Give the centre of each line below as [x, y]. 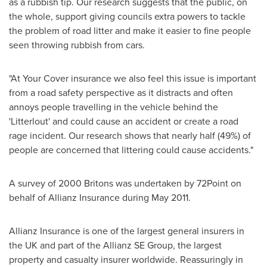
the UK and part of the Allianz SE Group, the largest [115, 245]
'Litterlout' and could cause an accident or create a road [124, 121]
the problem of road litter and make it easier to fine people [130, 30]
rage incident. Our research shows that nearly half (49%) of [130, 135]
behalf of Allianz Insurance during [80, 197]
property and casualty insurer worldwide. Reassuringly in [126, 259]
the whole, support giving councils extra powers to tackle [127, 16]
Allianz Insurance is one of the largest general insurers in [127, 231]
